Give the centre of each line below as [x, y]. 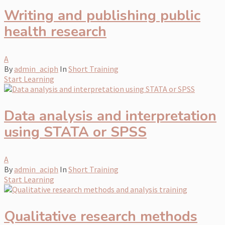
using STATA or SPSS [75, 132]
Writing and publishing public [102, 15]
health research [55, 31]
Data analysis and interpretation [110, 116]
